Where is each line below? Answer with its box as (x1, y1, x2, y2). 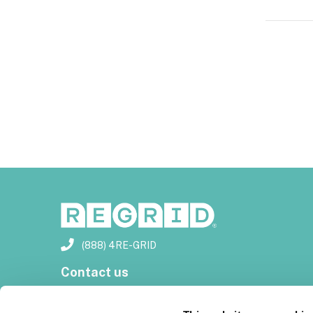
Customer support (61, 293, 173, 308)
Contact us (61, 264, 129, 279)
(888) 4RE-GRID (80, 239, 156, 251)
